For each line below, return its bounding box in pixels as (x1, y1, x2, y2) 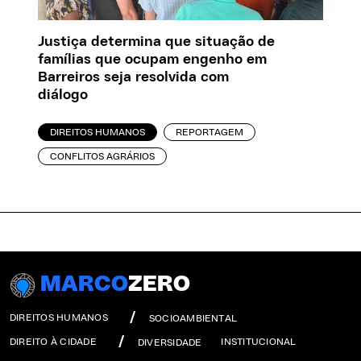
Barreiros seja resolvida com (38, 70, 230, 85)
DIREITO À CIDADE (10, 337, 97, 347)
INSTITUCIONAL (221, 337, 297, 347)
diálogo (38, 88, 89, 103)
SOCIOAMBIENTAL (148, 313, 238, 324)
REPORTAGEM (176, 127, 244, 138)
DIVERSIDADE (137, 338, 202, 348)
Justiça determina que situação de (38, 35, 276, 50)
